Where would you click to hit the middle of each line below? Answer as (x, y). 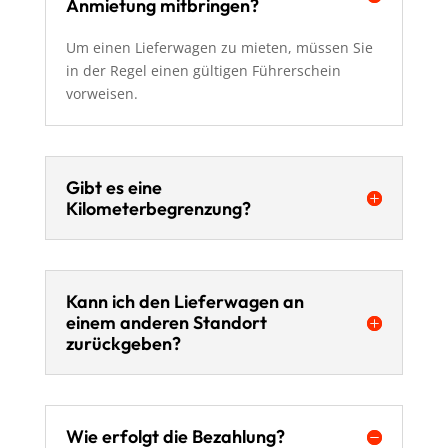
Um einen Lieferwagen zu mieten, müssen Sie (219, 47)
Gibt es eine (113, 187)
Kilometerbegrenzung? (158, 208)
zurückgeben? (123, 343)
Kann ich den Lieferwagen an (184, 301)
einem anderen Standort (166, 322)
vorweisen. (101, 93)
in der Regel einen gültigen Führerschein (203, 70)
